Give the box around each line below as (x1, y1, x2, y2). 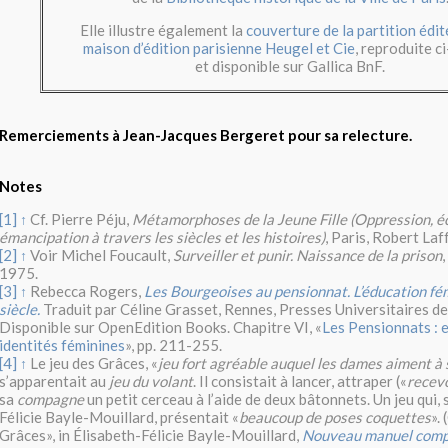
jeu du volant (109, 371, 193, 390)
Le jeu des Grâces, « (30, 353, 158, 372)
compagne (17, 389, 84, 408)
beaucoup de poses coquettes (239, 407, 431, 426)
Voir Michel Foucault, (30, 245, 173, 264)
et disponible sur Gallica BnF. (195, 57, 385, 76)
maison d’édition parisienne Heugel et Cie (83, 39, 355, 58)
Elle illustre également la (79, 21, 246, 40)
